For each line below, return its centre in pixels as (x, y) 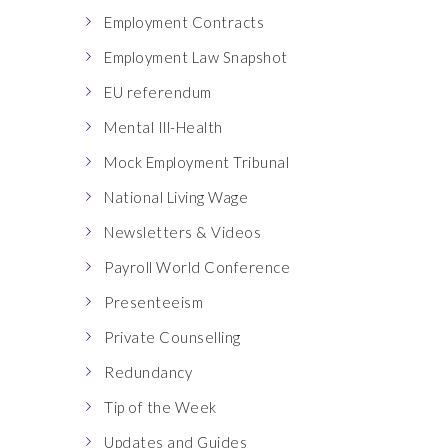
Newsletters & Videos (182, 232)
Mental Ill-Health (163, 127)
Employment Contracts (184, 22)
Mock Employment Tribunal (196, 162)
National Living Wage (176, 197)
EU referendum (158, 92)
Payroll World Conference (197, 267)
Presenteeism (153, 302)
